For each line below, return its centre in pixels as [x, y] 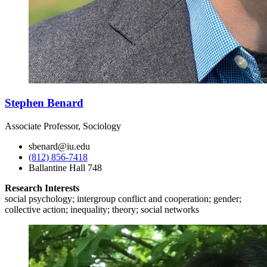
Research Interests [42, 188]
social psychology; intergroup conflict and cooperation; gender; [123, 199]
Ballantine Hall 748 [65, 168]
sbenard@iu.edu [59, 147]
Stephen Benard [44, 103]
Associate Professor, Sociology [63, 126]
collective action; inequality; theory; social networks [102, 210]
